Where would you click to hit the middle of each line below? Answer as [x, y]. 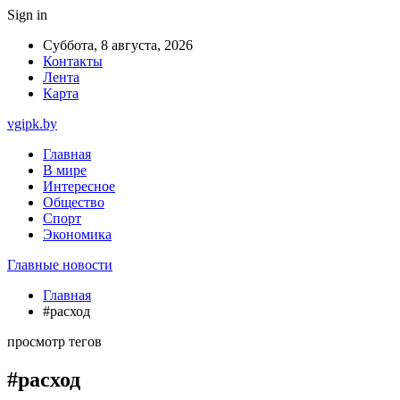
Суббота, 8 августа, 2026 [118, 45]
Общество [74, 202]
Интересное [79, 186]
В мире [65, 170]
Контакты [73, 61]
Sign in [27, 15]
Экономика [77, 234]
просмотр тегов [54, 342]
